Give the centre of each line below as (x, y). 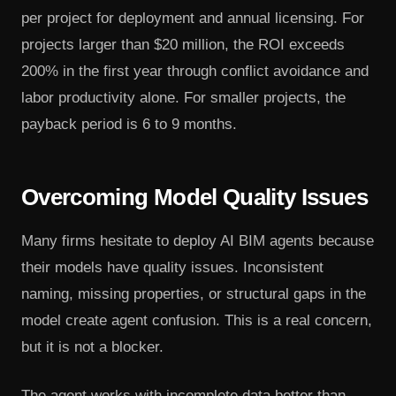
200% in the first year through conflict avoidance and (195, 72)
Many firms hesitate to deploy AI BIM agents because (198, 240)
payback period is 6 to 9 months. (129, 125)
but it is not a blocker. (92, 346)
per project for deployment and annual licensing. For (193, 19)
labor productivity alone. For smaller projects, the (183, 98)
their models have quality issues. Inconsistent (172, 267)
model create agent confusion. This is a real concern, (197, 320)
